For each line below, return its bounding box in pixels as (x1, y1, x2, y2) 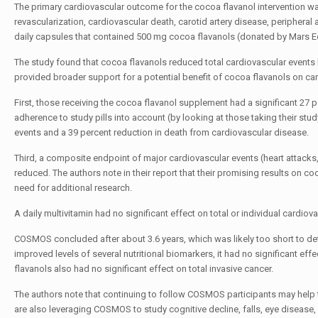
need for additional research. (13, 182, 132, 193)
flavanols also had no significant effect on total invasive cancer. (13, 263, 273, 274)
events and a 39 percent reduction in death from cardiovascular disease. (13, 127, 309, 138)
